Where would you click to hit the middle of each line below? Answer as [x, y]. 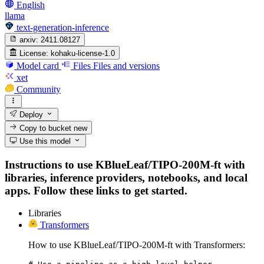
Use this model [44, 141]
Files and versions [126, 65]
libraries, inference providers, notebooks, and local [126, 177]
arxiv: [29, 40]
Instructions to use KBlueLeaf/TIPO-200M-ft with [125, 164]
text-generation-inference [63, 27]
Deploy [30, 115]
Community [39, 89]
